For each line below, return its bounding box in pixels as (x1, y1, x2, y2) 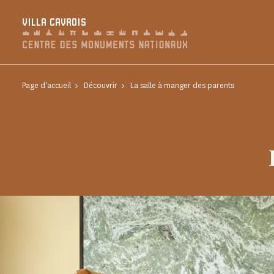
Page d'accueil (22, 80, 71, 91)
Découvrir (84, 80, 117, 91)
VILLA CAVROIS (22, 18, 86, 28)
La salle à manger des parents (130, 80, 234, 91)
